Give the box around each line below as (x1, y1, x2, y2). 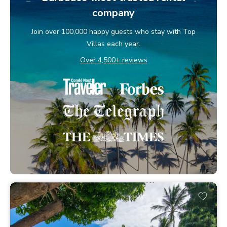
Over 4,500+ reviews (80, 55, 147, 65)
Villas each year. (87, 39, 140, 49)
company (92, 6, 135, 20)
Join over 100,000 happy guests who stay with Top (31, 26, 196, 36)
